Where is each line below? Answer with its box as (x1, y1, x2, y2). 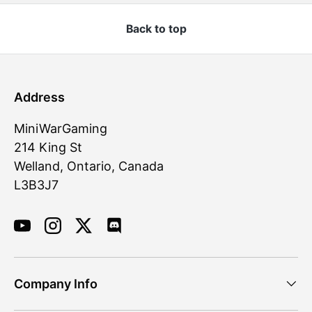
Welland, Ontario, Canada (14, 158, 164, 173)
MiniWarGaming (14, 120, 107, 136)
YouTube (21, 226, 72, 242)
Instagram (52, 226, 112, 242)
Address (14, 89, 65, 104)
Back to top (125, 22, 187, 36)
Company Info (14, 276, 97, 291)
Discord (113, 226, 159, 242)
